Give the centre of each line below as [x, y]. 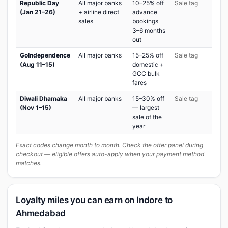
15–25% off [148, 55]
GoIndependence [45, 55]
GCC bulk [146, 74]
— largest [146, 108]
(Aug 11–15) [37, 64]
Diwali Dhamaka [44, 98]
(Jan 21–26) [38, 12]
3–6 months [149, 30]
